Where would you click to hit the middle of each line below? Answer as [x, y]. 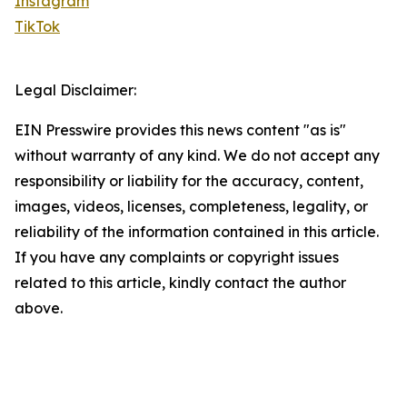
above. [39, 308]
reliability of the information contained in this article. [197, 232]
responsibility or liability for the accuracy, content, [189, 181]
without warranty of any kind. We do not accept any [197, 156]
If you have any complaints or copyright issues [177, 258]
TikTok [37, 27]
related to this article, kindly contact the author [180, 283]
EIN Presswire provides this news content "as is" [180, 130]
